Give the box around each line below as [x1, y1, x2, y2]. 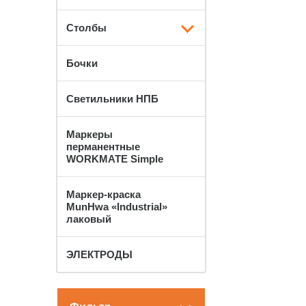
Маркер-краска [66, 189, 141, 200]
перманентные [66, 141, 140, 152]
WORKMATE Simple [66, 153, 163, 165]
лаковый [66, 213, 111, 225]
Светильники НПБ [66, 93, 158, 105]
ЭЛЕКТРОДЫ [66, 249, 133, 260]
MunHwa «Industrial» [66, 201, 167, 212]
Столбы [66, 22, 107, 33]
